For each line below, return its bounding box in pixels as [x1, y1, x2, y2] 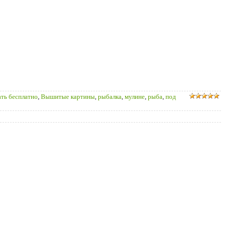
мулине [125, 92, 145, 100]
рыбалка [98, 92, 122, 100]
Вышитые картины [41, 92, 95, 100]
